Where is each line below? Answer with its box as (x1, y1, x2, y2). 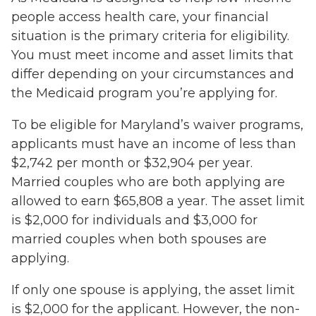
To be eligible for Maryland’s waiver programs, (11, 116, 303, 133)
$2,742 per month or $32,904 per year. (11, 154, 253, 171)
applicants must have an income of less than (11, 135, 296, 152)
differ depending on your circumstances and (11, 66, 294, 82)
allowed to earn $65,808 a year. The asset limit (11, 193, 305, 209)
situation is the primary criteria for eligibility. (11, 28, 289, 44)
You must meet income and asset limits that (11, 47, 293, 63)
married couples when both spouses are (11, 231, 267, 247)
